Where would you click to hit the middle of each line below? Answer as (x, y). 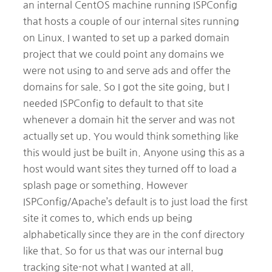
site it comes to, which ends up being (108, 218)
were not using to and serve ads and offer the (127, 70)
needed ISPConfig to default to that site (113, 103)
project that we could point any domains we (124, 54)
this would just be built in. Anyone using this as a (134, 152)
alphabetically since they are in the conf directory (134, 234)
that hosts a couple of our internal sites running (131, 21)
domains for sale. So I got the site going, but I (126, 87)
